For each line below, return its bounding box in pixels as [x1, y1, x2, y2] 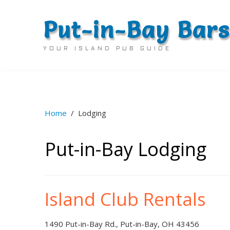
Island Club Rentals [45, 187, 206, 211]
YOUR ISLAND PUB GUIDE [43, 46, 171, 51]
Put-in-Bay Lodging [45, 137, 206, 162]
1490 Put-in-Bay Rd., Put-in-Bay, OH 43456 [45, 219, 199, 229]
